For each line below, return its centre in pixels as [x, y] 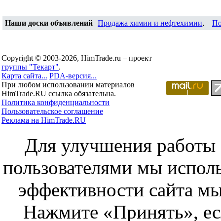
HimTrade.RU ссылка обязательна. [59, 93]
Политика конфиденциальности [55, 102]
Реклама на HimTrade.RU [44, 120]
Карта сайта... [24, 76]
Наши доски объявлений [49, 23]
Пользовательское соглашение [52, 111]
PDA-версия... [73, 76]
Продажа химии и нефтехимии [150, 23]
